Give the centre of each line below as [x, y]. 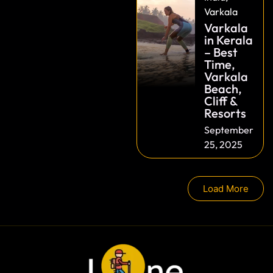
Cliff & [221, 101]
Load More [226, 189]
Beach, [223, 89]
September [229, 130]
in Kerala [229, 40]
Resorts [225, 113]
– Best [221, 52]
